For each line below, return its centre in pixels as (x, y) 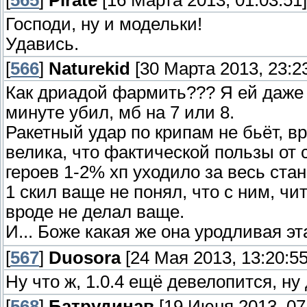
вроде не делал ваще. (95, 212)
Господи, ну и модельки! (104, 24)
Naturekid (89, 69)
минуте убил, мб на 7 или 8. (120, 113)
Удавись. (42, 44)
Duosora (85, 258)
